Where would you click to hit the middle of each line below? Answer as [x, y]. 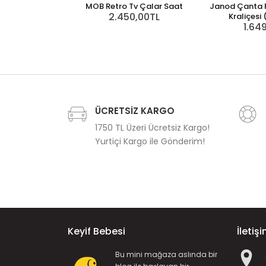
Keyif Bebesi [96, 232]
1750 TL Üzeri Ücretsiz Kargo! [152, 128]
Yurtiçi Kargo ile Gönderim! [150, 142]
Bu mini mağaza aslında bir [166, 255]
